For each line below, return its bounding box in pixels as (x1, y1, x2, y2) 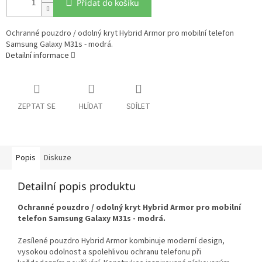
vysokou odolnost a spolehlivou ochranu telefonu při (18, 246, 201, 258)
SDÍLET (126, 101, 150, 113)
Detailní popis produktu (18, 179, 136, 194)
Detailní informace (6, 50, 69, 62)
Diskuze (44, 152, 71, 164)
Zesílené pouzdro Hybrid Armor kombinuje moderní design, (18, 235, 225, 247)
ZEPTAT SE (18, 101, 56, 113)
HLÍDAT (79, 101, 103, 113)
